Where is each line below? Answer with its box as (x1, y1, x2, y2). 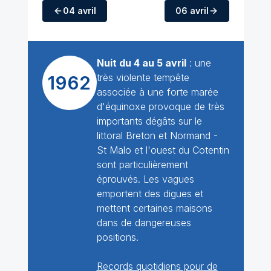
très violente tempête (96, 71, 189, 83)
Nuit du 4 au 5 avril (96, 57, 186, 69)
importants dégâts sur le (96, 115, 202, 127)
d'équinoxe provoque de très (96, 100, 224, 113)
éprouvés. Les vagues (96, 173, 194, 185)
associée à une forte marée (96, 86, 218, 98)
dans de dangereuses (96, 217, 191, 229)
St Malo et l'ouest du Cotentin (96, 144, 229, 156)
